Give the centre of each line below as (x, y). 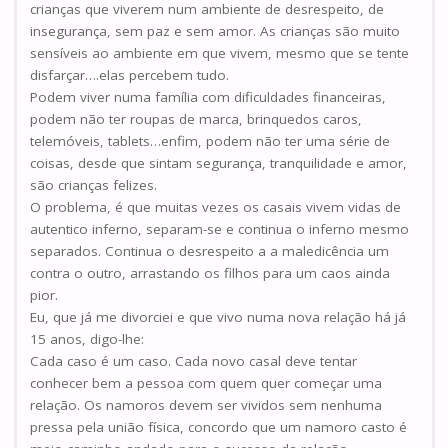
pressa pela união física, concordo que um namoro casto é (218, 426)
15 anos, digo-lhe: (87, 338)
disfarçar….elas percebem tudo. (129, 74)
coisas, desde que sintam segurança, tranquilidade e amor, (218, 162)
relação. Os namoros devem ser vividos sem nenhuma (206, 404)
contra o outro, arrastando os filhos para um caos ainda (210, 272)
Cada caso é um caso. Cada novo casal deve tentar (193, 360)
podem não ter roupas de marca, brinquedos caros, (196, 118)
